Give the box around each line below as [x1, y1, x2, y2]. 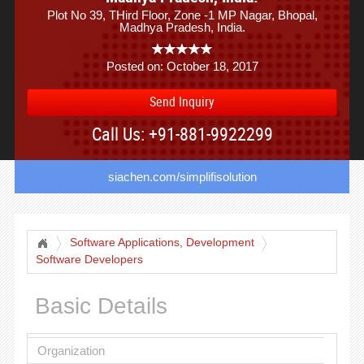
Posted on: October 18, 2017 [106, 59, 258, 73]
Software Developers [35, 253, 143, 266]
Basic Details [34, 293, 167, 318]
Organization [37, 343, 105, 357]
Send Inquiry [149, 93, 214, 110]
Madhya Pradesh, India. [119, 20, 245, 34]
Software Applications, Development [69, 236, 254, 249]
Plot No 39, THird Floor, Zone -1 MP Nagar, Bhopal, [46, 8, 318, 22]
